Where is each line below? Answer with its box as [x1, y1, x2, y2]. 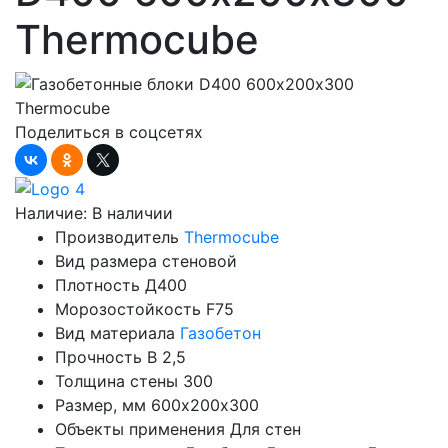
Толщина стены [55, 371, 178, 392]
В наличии [92, 203, 173, 224]
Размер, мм [55, 395, 146, 416]
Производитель [55, 227, 179, 248]
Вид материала [55, 323, 175, 344]
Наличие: [15, 203, 92, 224]
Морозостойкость [55, 299, 201, 320]
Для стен [230, 419, 301, 440]
